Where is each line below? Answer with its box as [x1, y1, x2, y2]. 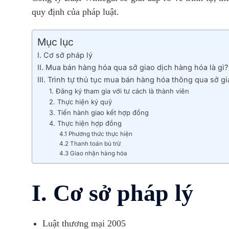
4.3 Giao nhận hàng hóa [59, 149, 129, 157]
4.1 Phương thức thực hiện [59, 130, 133, 138]
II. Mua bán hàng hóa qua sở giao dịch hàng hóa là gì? [37, 62, 228, 72]
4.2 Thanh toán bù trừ [59, 140, 121, 147]
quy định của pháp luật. [32, 7, 119, 17]
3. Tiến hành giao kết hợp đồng [49, 108, 149, 117]
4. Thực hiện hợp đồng [49, 119, 122, 127]
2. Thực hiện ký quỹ [49, 97, 112, 106]
